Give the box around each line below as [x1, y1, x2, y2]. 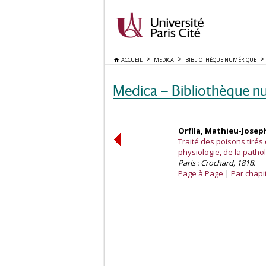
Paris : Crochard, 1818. [178, 157, 255, 168]
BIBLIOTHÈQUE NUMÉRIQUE [185, 56, 256, 64]
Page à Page [178, 168, 223, 179]
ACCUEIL [119, 56, 142, 64]
